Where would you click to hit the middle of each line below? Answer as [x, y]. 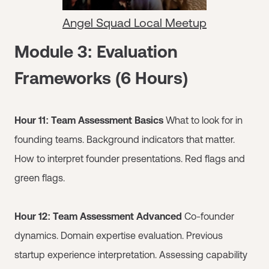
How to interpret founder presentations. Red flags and [130, 159]
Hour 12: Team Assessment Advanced [98, 216]
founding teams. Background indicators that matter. [125, 139]
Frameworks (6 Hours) [101, 78]
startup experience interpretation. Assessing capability [131, 255]
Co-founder [208, 216]
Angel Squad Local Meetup [134, 23]
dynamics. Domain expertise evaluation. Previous [119, 235]
